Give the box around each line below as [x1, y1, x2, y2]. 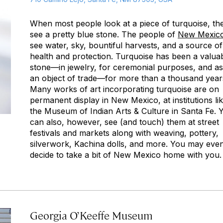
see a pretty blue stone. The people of [30, 29, 178, 39]
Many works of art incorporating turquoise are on [30, 84, 219, 94]
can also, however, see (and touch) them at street [30, 117, 219, 127]
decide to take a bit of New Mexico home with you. [30, 150, 222, 160]
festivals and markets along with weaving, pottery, [30, 128, 219, 138]
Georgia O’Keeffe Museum [30, 208, 153, 222]
